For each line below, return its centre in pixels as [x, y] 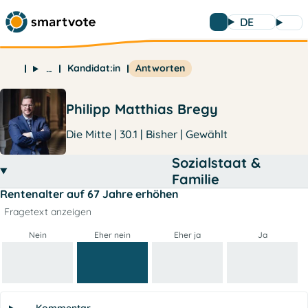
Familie [196, 179]
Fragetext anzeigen [48, 211]
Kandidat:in [93, 68]
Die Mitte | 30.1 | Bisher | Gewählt [147, 134]
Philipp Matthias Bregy [142, 109]
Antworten [160, 68]
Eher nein [112, 234]
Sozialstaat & [217, 162]
